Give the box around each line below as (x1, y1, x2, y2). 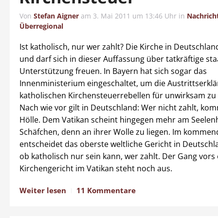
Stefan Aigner (34, 11, 79, 20)
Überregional (19, 21, 63, 31)
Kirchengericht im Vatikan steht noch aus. (19, 163, 172, 174)
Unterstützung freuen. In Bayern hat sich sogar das (19, 66, 207, 76)
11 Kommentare (76, 185, 136, 195)
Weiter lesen (19, 185, 66, 195)
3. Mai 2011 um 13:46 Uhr (93, 11, 177, 20)
